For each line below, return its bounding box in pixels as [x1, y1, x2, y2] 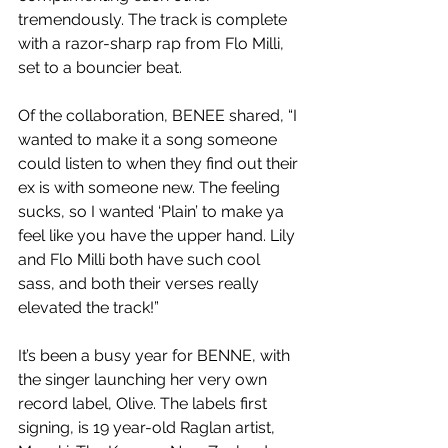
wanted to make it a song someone [18, 130, 281, 150]
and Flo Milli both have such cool [18, 250, 264, 270]
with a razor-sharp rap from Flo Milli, [18, 34, 288, 54]
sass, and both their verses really [18, 274, 263, 294]
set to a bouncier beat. [18, 58, 182, 78]
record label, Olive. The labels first [18, 394, 271, 414]
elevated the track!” [18, 298, 159, 318]
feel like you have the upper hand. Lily [18, 226, 299, 246]
